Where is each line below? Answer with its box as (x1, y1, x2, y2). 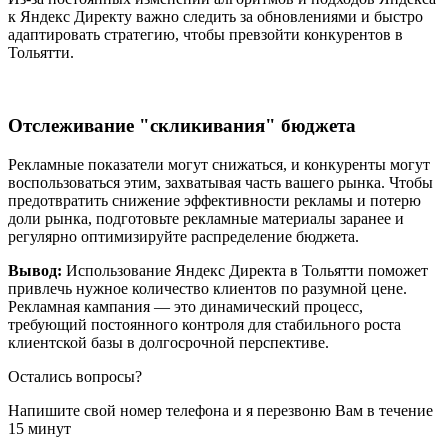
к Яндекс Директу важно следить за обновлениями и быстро (8, 8, 423, 26)
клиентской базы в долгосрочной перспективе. (8, 333, 329, 351)
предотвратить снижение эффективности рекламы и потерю (8, 191, 421, 209)
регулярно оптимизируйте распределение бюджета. (8, 227, 359, 245)
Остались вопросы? (8, 367, 142, 385)
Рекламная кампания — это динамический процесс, (8, 297, 363, 315)
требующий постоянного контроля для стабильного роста (8, 315, 401, 333)
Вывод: (8, 261, 66, 279)
